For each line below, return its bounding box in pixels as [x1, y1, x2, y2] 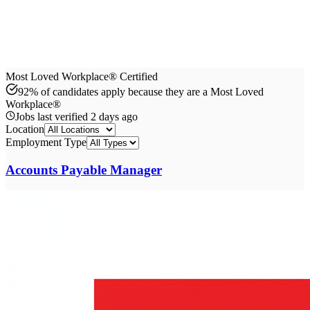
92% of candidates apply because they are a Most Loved [18, 85, 264, 98]
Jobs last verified [15, 110, 91, 122]
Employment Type [6, 136, 86, 148]
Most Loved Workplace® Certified [6, 70, 158, 82]
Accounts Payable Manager [6, 162, 162, 177]
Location [6, 122, 44, 135]
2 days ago [91, 110, 138, 122]
